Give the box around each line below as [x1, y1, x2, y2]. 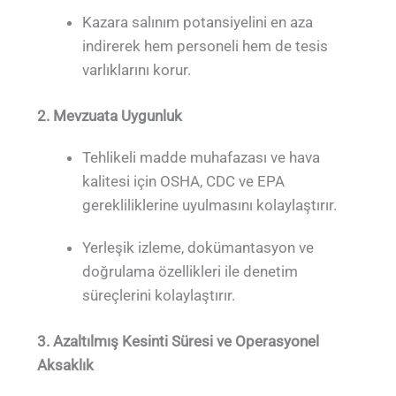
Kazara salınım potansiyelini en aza [82, 12, 314, 31]
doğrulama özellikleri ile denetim [82, 262, 299, 280]
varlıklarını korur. [82, 60, 192, 79]
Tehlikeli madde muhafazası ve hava [82, 148, 321, 167]
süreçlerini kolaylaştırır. [82, 286, 236, 304]
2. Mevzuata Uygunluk [37, 107, 183, 126]
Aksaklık [37, 356, 95, 375]
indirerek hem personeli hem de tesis [82, 36, 329, 55]
